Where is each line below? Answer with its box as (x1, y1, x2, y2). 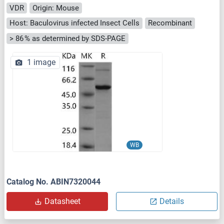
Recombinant (148, 18, 192, 28)
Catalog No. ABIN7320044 (6, 177, 100, 187)
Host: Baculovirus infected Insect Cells (9, 18, 139, 28)
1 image (27, 57, 55, 67)
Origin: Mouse (32, 3, 79, 12)
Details (159, 196, 184, 206)
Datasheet (44, 196, 80, 206)
